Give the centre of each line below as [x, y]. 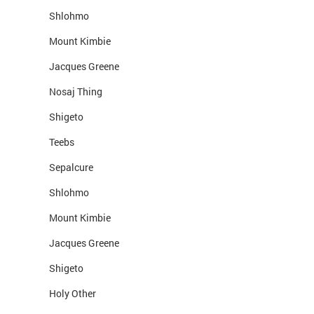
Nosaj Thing [76, 91]
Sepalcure [71, 167]
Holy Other [73, 293]
